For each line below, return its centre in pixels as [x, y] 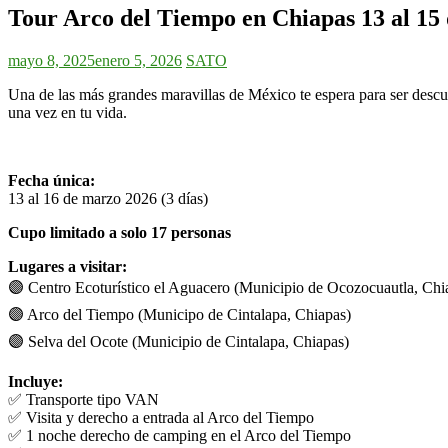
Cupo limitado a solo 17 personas [119, 232]
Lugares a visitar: [67, 266]
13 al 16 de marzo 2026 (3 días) [108, 198]
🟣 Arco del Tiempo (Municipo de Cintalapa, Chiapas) [179, 314]
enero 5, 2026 [138, 60]
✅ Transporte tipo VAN [83, 399]
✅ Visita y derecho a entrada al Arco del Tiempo [161, 417]
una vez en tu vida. [67, 112]
